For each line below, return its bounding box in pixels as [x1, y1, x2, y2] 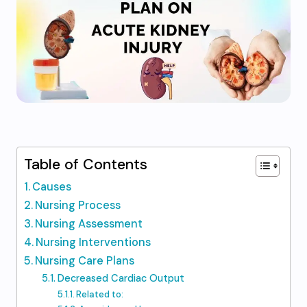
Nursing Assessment [35, 217, 143, 231]
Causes [32, 180, 72, 194]
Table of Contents [24, 155, 147, 174]
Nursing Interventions [36, 235, 151, 249]
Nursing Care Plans [35, 254, 135, 268]
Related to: [76, 288, 124, 300]
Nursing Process [35, 198, 121, 212]
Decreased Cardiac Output [57, 271, 184, 285]
